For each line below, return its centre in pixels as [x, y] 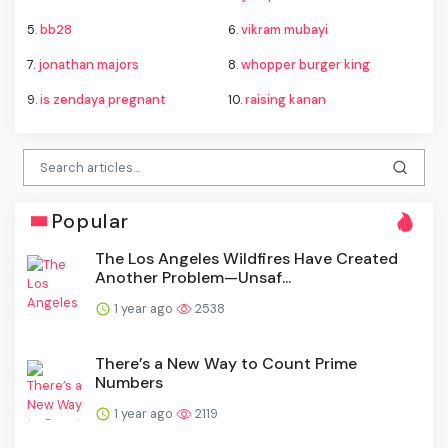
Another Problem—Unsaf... [193, 277]
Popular [90, 221]
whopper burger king [305, 65]
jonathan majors [88, 65]
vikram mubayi [284, 30]
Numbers [129, 382]
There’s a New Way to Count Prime [226, 363]
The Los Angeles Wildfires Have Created [246, 258]
